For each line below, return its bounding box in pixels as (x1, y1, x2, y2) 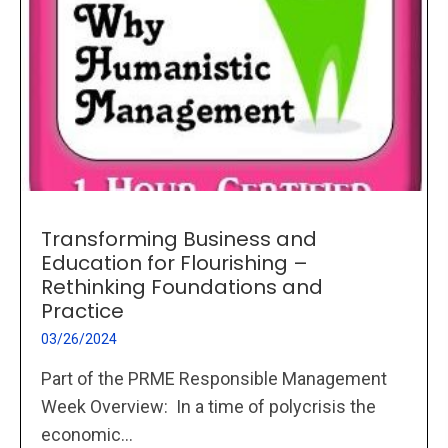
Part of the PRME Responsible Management (41, 367, 387, 389)
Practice (41, 296, 124, 325)
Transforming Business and (41, 224, 317, 253)
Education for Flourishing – (41, 248, 308, 277)
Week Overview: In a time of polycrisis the (41, 395, 376, 417)
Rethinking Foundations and (41, 272, 323, 301)
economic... (41, 423, 133, 445)
